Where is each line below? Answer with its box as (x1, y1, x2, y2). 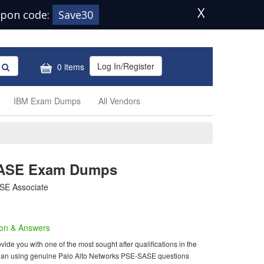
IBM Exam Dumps (14, 95, 81, 107)
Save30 (58, 8, 93, 22)
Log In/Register (97, 60, 154, 72)
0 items (55, 61, 84, 73)
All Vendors (98, 95, 140, 107)
